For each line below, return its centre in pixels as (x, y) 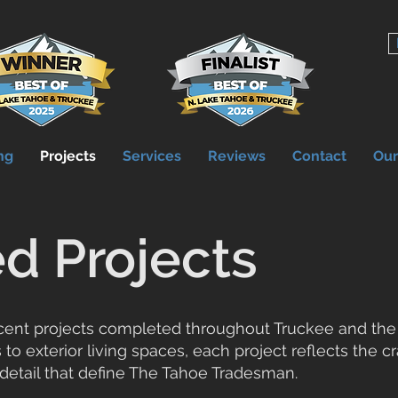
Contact (319, 156)
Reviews (237, 156)
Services (152, 156)
